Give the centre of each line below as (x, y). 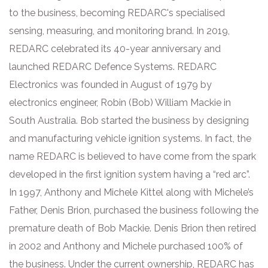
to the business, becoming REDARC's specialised (117, 13)
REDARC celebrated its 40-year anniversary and (115, 49)
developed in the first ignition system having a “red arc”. (130, 174)
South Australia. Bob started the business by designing (129, 121)
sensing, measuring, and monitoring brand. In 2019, (119, 31)
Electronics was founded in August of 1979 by (110, 85)
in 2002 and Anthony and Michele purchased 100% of (126, 246)
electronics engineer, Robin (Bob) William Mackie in (120, 103)
